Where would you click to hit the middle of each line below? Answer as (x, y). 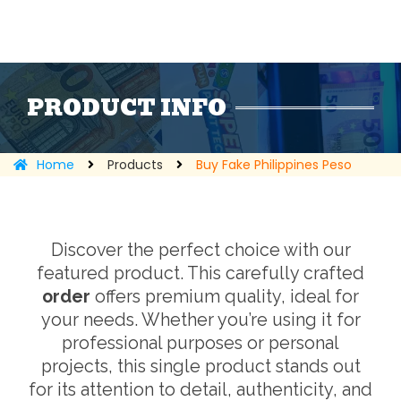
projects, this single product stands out (200, 367)
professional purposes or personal (200, 343)
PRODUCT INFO (127, 107)
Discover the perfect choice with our (200, 250)
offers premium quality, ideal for (225, 297)
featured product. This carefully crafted (200, 273)
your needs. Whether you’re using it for (200, 320)
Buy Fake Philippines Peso (274, 165)
